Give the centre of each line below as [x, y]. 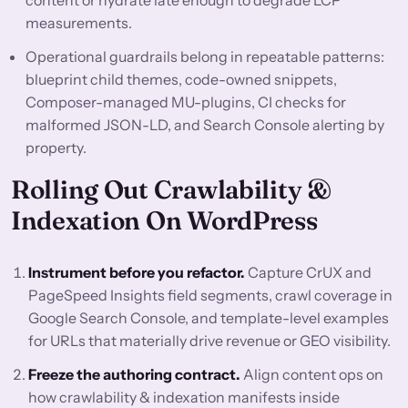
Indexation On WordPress [164, 221]
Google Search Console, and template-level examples [209, 318]
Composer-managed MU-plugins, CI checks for [186, 102]
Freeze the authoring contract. [135, 375]
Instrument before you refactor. [137, 273]
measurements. [79, 23]
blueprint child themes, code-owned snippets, [181, 80]
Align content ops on [312, 375]
